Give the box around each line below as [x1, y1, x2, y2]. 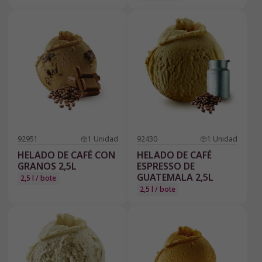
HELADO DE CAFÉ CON [18, 149, 115, 162]
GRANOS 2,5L [18, 160, 77, 173]
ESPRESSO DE [137, 160, 195, 173]
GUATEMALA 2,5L [137, 171, 213, 184]
